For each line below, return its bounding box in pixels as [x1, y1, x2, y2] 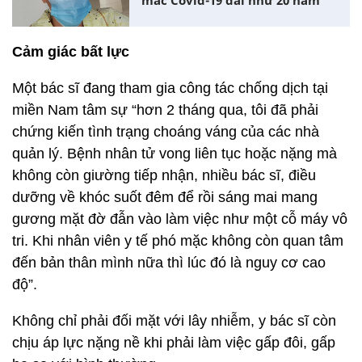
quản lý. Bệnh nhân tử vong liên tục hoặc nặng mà [12, 145, 337, 162]
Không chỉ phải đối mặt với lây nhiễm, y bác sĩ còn [12, 312, 336, 329]
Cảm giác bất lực [12, 43, 129, 60]
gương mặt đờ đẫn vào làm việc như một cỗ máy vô [12, 210, 347, 227]
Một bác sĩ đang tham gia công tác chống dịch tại [12, 79, 328, 96]
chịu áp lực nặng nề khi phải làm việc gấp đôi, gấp [12, 334, 335, 351]
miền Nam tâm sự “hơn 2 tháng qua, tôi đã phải [12, 101, 318, 118]
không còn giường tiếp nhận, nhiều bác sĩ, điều [12, 166, 316, 183]
